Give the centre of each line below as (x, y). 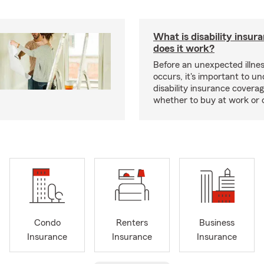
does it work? (184, 48)
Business (217, 223)
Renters (132, 223)
